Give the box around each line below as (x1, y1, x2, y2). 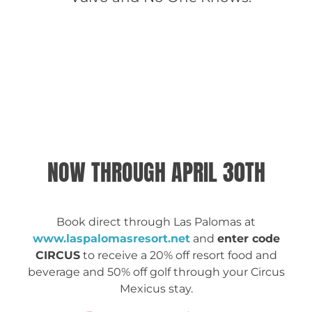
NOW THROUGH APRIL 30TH (47, 155, 265, 189)
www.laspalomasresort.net (32, 231, 190, 245)
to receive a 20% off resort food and (79, 248, 277, 262)
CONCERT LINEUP (130, 29, 213, 52)
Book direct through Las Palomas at (56, 214, 256, 228)
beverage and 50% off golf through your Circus (27, 265, 285, 279)
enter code (217, 231, 280, 245)
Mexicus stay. (119, 281, 193, 295)
